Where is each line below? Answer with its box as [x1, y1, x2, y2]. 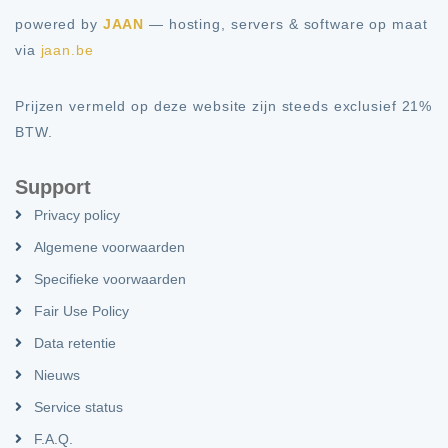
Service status [34, 398, 123, 415]
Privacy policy [34, 206, 120, 223]
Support [15, 175, 91, 198]
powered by [15, 15, 103, 32]
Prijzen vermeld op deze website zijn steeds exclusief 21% [15, 97, 433, 114]
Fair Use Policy [34, 302, 129, 319]
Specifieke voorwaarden [34, 270, 186, 287]
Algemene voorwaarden [34, 238, 185, 255]
